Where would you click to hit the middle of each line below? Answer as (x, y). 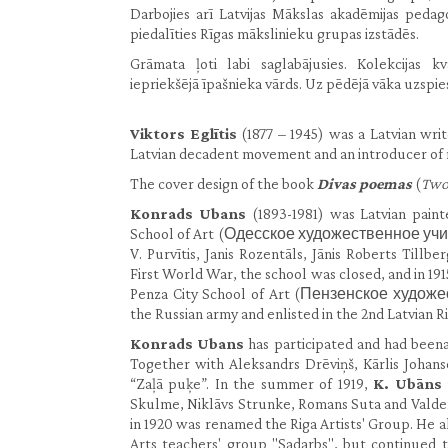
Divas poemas (364, 183)
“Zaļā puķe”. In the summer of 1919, (252, 383)
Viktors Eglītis (186, 133)
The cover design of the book (223, 183)
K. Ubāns (407, 383)
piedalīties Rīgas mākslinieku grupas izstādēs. (274, 33)
